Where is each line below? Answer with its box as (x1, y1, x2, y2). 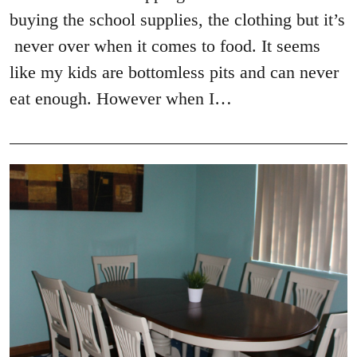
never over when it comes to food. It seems (10, 36, 320, 57)
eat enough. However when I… (10, 88, 232, 109)
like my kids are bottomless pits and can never (10, 62, 339, 83)
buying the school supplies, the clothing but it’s (10, 10, 345, 30)
